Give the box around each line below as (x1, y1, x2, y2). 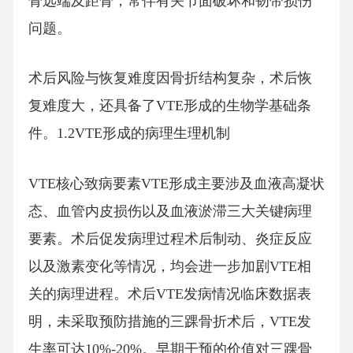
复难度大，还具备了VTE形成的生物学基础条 (28, 98, 311, 114)
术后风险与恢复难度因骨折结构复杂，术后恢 (28, 70, 312, 87)
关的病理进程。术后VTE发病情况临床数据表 (28, 286, 311, 303)
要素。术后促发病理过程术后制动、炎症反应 (28, 231, 312, 247)
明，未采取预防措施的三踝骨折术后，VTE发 (28, 314, 311, 330)
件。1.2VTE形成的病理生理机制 (28, 125, 230, 142)
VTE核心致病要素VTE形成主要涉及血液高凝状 (28, 176, 325, 192)
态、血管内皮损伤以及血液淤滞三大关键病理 (28, 203, 312, 220)
